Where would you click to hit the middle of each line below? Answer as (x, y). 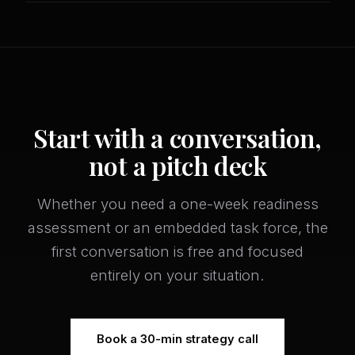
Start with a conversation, (177, 138)
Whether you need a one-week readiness (177, 204)
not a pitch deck (177, 166)
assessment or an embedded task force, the (177, 228)
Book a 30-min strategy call (177, 340)
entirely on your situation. (177, 275)
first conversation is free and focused (177, 252)
